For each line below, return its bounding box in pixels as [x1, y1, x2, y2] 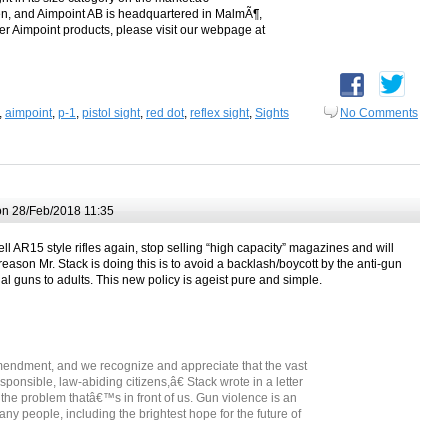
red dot [146, 106, 184, 121]
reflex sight [190, 106, 249, 121]
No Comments [340, 106, 418, 121]
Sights [255, 106, 289, 121]
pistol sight [82, 106, 140, 121]
